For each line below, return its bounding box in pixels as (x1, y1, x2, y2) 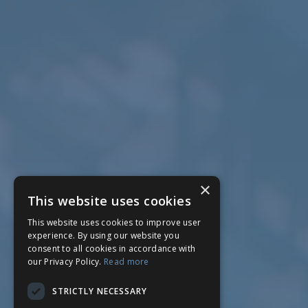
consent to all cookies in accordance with (27, 243, 196, 254)
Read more (104, 256, 149, 267)
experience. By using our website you (27, 230, 179, 241)
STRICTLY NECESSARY (52, 285, 147, 297)
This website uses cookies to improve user (27, 217, 201, 228)
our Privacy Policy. (27, 256, 104, 267)
